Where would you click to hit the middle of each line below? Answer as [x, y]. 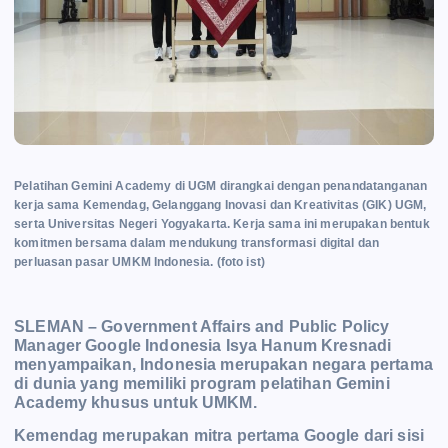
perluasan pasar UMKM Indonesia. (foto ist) [139, 262]
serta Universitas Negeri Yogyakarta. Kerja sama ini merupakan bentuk [222, 224]
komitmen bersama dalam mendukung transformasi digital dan [197, 243]
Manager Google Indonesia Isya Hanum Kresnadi [203, 346]
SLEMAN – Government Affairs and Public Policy [202, 327]
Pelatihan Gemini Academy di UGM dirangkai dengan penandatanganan [221, 186]
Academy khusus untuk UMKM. [137, 403]
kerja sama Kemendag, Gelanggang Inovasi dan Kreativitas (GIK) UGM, [220, 205]
